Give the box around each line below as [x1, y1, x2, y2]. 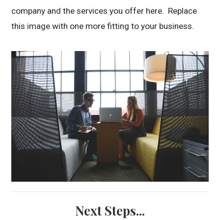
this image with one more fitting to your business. [11, 21, 194, 31]
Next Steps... [75, 201, 145, 219]
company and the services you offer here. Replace [11, 6, 197, 16]
